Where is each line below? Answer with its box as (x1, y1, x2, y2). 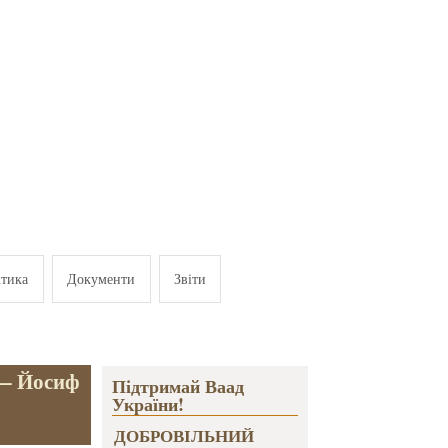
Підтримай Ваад (111, 373, 244, 400)
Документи (67, 268, 136, 288)
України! (111, 391, 184, 418)
